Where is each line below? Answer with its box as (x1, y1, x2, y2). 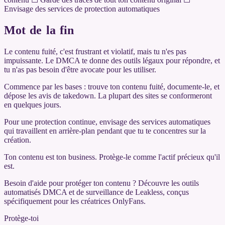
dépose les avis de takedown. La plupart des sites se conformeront (4, 91, 212, 100)
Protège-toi (4, 213, 39, 222)
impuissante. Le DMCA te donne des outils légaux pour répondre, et (4, 56, 220, 65)
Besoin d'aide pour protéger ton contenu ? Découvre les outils (4, 178, 199, 187)
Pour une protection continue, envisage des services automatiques (4, 117, 210, 126)
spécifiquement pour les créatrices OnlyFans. (4, 196, 146, 205)
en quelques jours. (4, 100, 61, 109)
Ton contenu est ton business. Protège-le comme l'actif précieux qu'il (4, 152, 220, 161)
